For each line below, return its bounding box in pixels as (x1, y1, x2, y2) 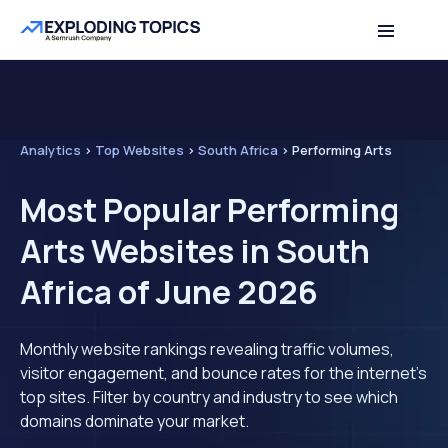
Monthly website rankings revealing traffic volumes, (20, 338, 394, 360)
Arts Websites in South (20, 229, 370, 273)
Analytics (20, 141, 81, 159)
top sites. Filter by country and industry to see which (20, 386, 398, 408)
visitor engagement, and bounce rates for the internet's (20, 362, 427, 384)
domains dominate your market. (20, 410, 249, 432)
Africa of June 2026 (20, 270, 318, 314)
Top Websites (95, 141, 184, 159)
